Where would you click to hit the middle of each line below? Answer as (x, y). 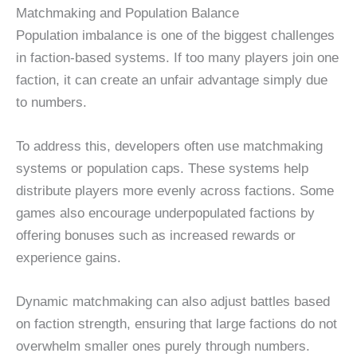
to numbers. (51, 102)
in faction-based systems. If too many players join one (177, 57)
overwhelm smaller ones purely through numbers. (163, 347)
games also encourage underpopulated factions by (165, 214)
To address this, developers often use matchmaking (169, 147)
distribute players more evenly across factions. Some (175, 191)
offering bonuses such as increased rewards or (156, 236)
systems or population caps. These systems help (162, 169)
